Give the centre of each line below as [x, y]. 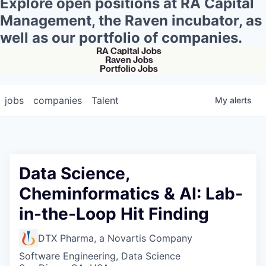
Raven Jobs [129, 59]
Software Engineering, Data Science [100, 256]
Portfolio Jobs [129, 68]
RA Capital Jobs [129, 50]
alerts [241, 100]
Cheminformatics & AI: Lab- [131, 193]
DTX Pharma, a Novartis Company [115, 238]
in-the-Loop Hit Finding [114, 213]
